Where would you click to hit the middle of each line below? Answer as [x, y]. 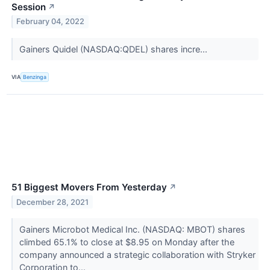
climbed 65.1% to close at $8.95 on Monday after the [127, 242]
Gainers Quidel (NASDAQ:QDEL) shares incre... [114, 49]
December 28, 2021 [53, 202]
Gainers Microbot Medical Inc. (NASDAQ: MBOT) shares [132, 229]
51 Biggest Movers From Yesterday [89, 187]
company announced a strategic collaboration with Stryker [137, 254]
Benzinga [35, 77]
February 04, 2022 [51, 22]
